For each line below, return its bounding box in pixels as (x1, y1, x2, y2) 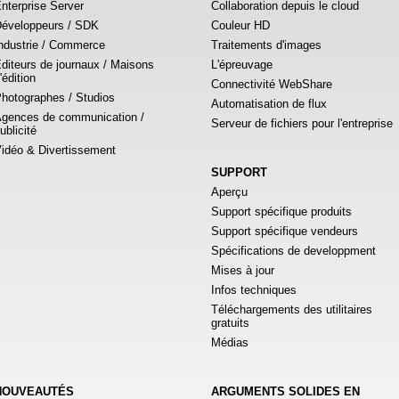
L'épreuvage (211, 58, 273, 72)
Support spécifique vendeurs (211, 224, 358, 239)
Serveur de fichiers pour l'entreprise (211, 117, 393, 131)
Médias (211, 336, 248, 350)
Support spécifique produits (211, 205, 352, 219)
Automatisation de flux (211, 97, 327, 111)
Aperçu (211, 185, 248, 199)
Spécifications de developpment (211, 244, 376, 258)
